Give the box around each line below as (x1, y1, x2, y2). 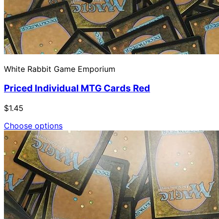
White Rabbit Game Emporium (4, 64, 115, 74)
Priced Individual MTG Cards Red (4, 83, 150, 94)
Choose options (4, 120, 63, 131)
